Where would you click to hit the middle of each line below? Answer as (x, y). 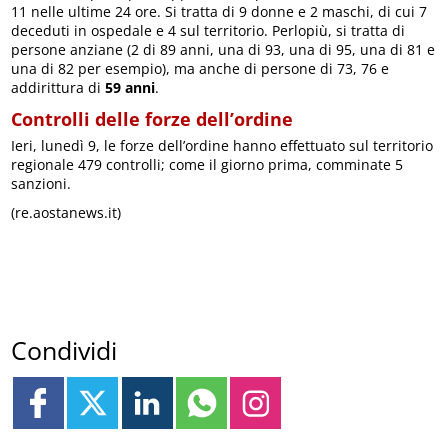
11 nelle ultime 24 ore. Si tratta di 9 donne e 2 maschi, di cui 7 (219, 12)
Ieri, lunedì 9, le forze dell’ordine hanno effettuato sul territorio (222, 146)
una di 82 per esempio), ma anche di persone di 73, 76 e (200, 69)
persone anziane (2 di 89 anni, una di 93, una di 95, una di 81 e (223, 50)
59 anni (130, 88)
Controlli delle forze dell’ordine (152, 119)
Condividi (64, 350)
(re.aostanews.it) (66, 213)
